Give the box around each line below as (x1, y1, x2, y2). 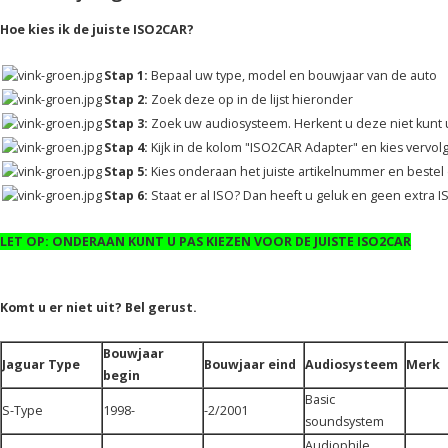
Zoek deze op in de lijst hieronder (151, 91, 353, 108)
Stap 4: (104, 139, 148, 156)
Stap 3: (104, 115, 148, 132)
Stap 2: (104, 91, 151, 108)
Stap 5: (104, 163, 148, 180)
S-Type (2, 402, 43, 419)
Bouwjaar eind (204, 356, 296, 373)
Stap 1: (104, 67, 148, 84)
